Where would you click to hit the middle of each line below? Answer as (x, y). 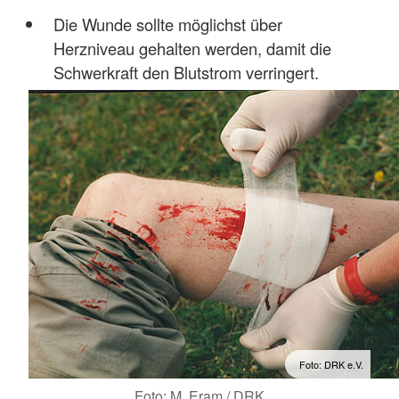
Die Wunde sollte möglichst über (167, 24)
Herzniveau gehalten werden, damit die (192, 49)
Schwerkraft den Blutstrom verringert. (186, 73)
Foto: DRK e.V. (331, 365)
